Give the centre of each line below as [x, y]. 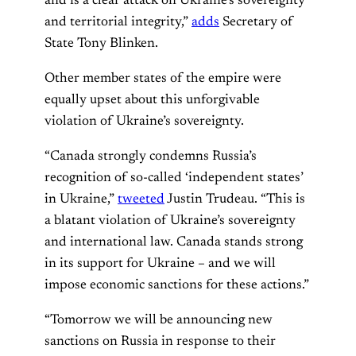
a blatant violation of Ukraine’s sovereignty [170, 221]
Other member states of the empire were [163, 79]
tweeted [141, 200]
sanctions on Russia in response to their [160, 342]
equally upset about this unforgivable [152, 101]
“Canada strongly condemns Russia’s [151, 157]
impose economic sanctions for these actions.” [177, 286]
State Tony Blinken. [101, 44]
